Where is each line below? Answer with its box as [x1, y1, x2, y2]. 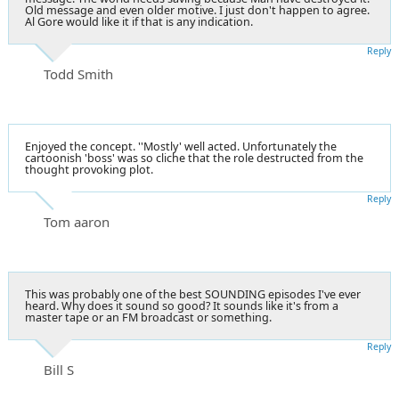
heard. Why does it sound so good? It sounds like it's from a [25, 297, 338, 313]
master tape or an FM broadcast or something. [25, 309, 272, 325]
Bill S [44, 360, 74, 379]
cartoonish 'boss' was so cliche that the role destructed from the [25, 150, 363, 166]
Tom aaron [44, 212, 110, 231]
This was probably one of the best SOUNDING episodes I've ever [25, 286, 361, 302]
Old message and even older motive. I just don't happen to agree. [25, 2, 370, 18]
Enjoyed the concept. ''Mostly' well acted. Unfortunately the [25, 138, 337, 154]
